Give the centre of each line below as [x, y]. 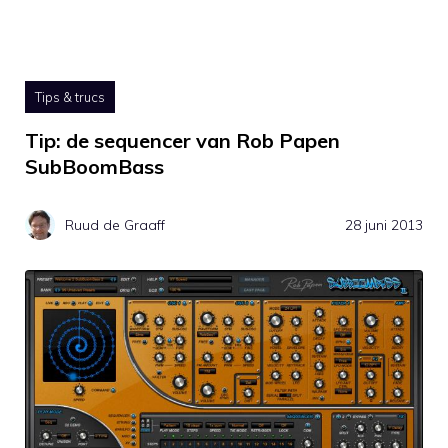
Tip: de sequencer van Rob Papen [182, 141]
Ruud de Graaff [115, 224]
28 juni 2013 [384, 224]
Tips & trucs [70, 97]
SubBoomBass [94, 167]
